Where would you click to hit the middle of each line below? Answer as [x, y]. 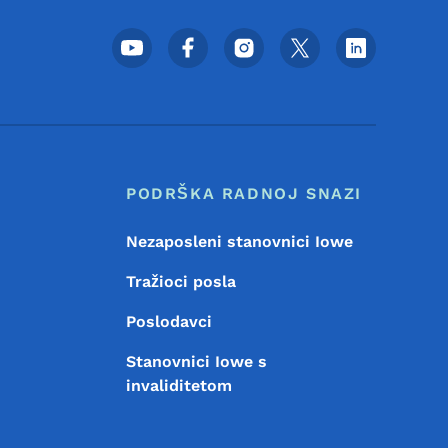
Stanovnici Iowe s [196, 361]
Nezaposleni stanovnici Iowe [239, 241]
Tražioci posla [180, 281]
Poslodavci [168, 321]
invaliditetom [178, 385]
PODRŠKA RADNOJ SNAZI [243, 193]
